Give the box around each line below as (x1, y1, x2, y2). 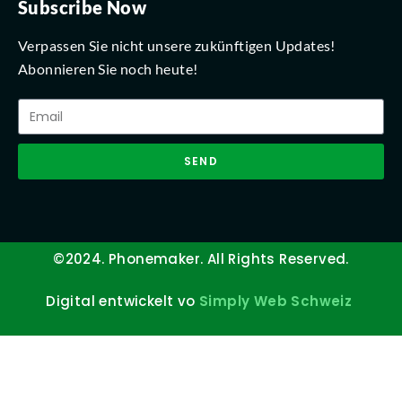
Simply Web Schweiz (199, 292, 353, 311)
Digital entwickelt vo (46, 292, 200, 311)
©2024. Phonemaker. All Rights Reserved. (53, 249, 349, 269)
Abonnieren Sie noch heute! (18, 60, 198, 78)
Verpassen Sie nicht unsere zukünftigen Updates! (18, 37, 336, 55)
